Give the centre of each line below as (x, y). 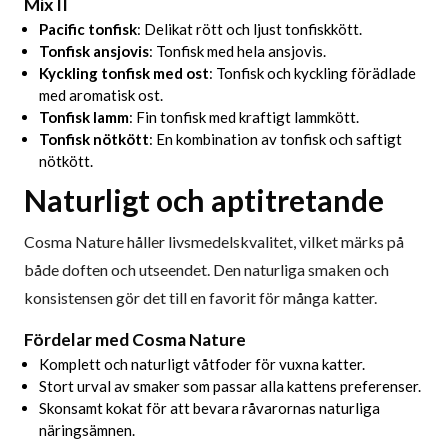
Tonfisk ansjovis (94, 51)
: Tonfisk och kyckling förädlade (312, 73)
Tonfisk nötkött (94, 139)
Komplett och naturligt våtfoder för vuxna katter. (202, 364)
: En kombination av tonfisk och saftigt (275, 139)
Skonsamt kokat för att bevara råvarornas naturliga (209, 408)
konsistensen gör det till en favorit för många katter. (200, 298)
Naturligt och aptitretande (204, 200)
